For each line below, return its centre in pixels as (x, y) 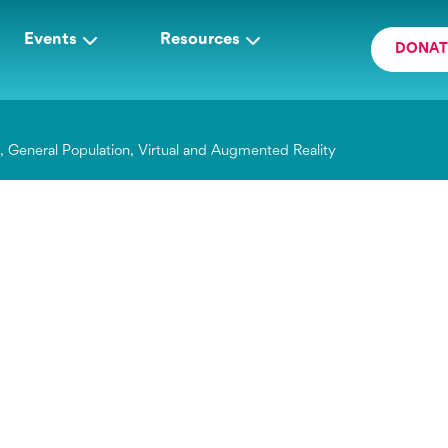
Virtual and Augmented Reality (237, 152)
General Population (69, 152)
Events (50, 39)
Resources (200, 39)
